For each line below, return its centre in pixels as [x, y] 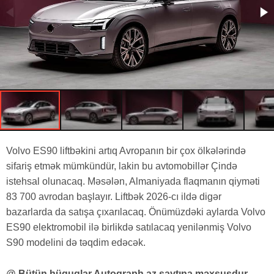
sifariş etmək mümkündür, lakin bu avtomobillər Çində [122, 166]
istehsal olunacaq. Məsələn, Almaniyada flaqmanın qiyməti [133, 181]
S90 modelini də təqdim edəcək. [76, 242]
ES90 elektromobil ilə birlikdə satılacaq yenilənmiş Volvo [129, 227]
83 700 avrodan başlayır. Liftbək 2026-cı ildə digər [114, 196]
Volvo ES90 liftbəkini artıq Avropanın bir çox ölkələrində [126, 150]
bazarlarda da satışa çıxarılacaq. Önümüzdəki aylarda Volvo [136, 212]
